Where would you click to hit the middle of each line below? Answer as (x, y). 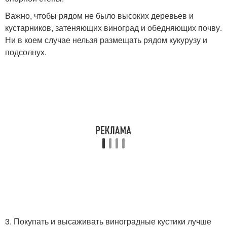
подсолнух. (26, 52)
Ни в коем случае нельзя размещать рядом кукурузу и (106, 40)
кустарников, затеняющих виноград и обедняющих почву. (113, 27)
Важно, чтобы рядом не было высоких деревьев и (99, 15)
